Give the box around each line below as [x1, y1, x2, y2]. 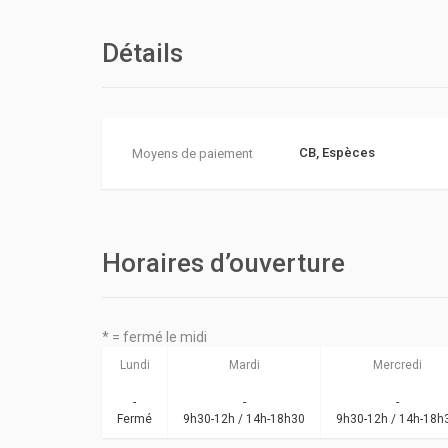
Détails [102, 38, 183, 68]
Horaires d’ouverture [102, 248, 345, 278]
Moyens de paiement [132, 146, 253, 161]
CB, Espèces [298, 145, 375, 160]
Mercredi [372, 358, 422, 372]
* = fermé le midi [102, 329, 207, 345]
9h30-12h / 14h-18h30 [183, 412, 305, 426]
